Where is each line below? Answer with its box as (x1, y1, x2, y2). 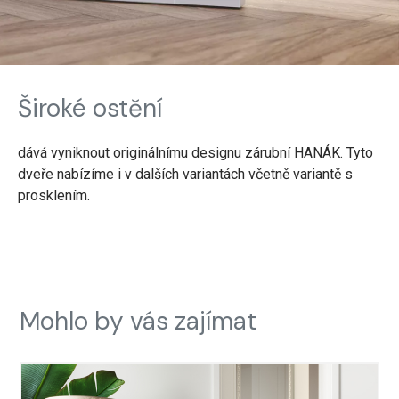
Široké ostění (18, 91, 162, 125)
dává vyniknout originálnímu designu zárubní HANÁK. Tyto (18, 143, 373, 161)
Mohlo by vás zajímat (20, 304, 257, 338)
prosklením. (18, 186, 90, 204)
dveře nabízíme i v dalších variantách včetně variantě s (18, 165, 353, 183)
